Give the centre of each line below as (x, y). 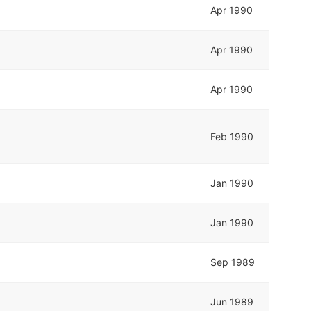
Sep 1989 (233, 262)
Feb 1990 (232, 136)
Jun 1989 (232, 301)
